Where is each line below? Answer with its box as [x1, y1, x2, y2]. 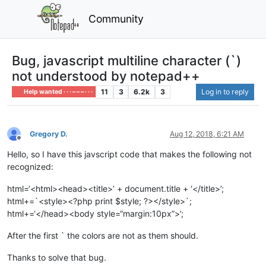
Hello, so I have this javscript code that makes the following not [7, 148, 252, 159]
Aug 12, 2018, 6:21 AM [170, 129, 244, 138]
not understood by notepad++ [12, 68, 200, 84]
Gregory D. [30, 129, 68, 138]
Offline [18, 138, 40, 147]
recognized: [7, 161, 53, 172]
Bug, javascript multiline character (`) [12, 52, 241, 68]
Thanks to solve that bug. [7, 252, 106, 262]
